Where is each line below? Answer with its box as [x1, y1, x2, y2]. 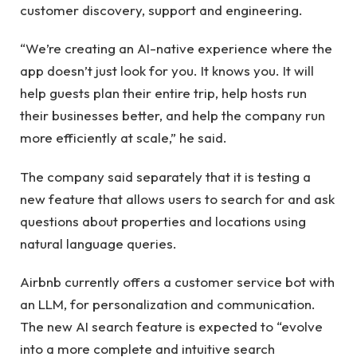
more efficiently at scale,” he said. [20, 129, 227, 147]
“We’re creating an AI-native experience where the [20, 40, 332, 57]
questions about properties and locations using [20, 212, 306, 229]
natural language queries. [20, 234, 177, 252]
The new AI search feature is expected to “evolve [20, 318, 323, 335]
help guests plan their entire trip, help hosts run [20, 84, 307, 102]
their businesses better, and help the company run [20, 107, 325, 124]
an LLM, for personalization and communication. [20, 296, 316, 313]
